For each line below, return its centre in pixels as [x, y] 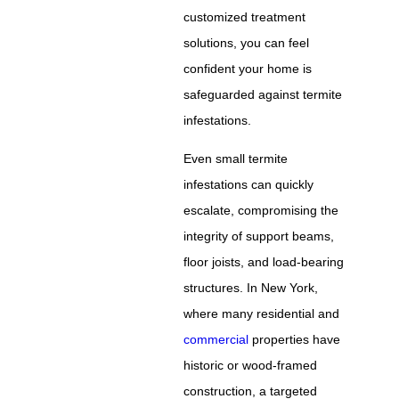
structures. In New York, [251, 287]
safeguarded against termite [263, 94]
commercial [216, 339]
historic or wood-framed [251, 365]
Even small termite [236, 158]
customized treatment [245, 16]
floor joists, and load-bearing [264, 261]
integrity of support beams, [259, 236]
